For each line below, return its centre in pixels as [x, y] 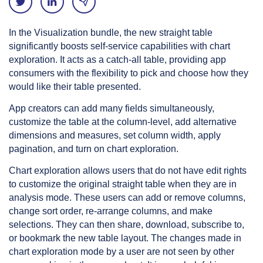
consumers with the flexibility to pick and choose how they [129, 73]
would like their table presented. [75, 87]
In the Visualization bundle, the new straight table [111, 33]
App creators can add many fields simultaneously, [112, 108]
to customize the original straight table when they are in [123, 184]
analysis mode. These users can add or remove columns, [127, 198]
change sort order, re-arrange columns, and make [111, 211]
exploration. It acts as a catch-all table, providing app [117, 60]
